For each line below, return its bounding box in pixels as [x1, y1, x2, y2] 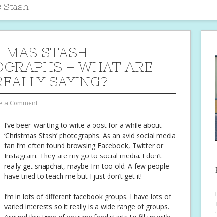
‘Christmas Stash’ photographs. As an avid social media [4, 131, 176, 140]
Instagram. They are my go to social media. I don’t [4, 151, 162, 161]
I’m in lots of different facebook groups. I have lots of [4, 192, 171, 201]
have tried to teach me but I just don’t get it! [4, 171, 142, 181]
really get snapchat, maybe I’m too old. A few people [4, 161, 169, 171]
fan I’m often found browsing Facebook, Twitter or [4, 141, 163, 151]
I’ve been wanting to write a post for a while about [4, 121, 162, 130]
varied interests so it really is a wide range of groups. [4, 202, 169, 212]
